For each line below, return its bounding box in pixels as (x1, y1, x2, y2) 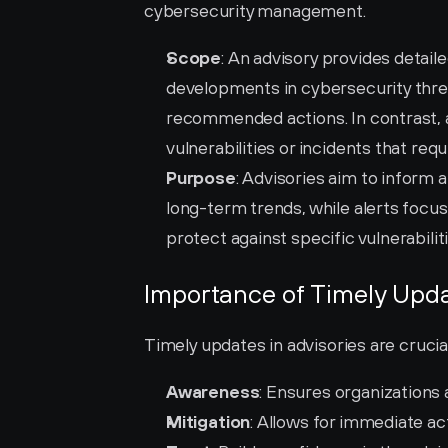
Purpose (166, 167, 236, 188)
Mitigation (166, 411, 251, 432)
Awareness (166, 381, 260, 402)
